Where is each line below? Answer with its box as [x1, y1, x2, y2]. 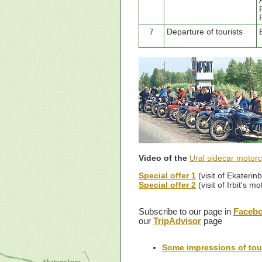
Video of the [139, 154, 189, 163]
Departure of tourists [167, 27, 243, 36]
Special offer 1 [139, 171, 196, 180]
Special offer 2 [139, 180, 196, 189]
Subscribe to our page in [139, 207, 233, 216]
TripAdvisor [153, 216, 201, 226]
